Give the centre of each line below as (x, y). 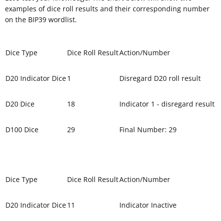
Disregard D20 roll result (160, 78)
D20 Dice (20, 104)
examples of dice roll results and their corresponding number (107, 8)
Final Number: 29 (148, 129)
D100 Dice (22, 129)
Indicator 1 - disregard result (167, 104)
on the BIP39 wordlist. (41, 19)
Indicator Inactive (148, 205)
